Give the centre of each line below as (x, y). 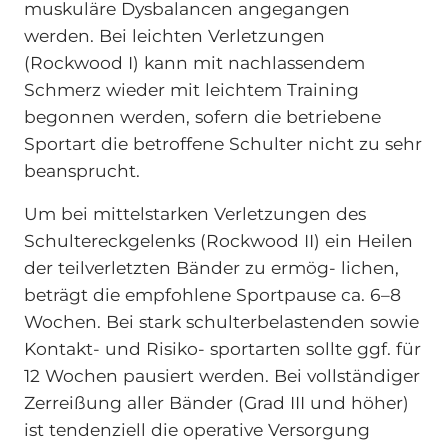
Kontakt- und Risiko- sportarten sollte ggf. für (222, 348)
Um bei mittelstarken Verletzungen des (194, 213)
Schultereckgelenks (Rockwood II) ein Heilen (218, 240)
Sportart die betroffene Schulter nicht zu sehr (222, 144)
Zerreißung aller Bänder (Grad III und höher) (216, 402)
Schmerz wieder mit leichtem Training (191, 90)
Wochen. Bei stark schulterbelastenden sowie (221, 321)
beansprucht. (81, 171)
